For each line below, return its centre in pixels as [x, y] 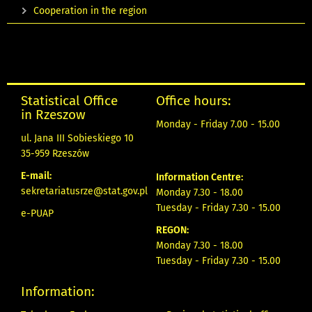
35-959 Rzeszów [55, 154]
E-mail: [36, 176]
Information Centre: [200, 178]
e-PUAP [37, 214]
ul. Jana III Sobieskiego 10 [77, 139]
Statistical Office [69, 101]
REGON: [172, 231]
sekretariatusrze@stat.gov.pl [84, 192]
